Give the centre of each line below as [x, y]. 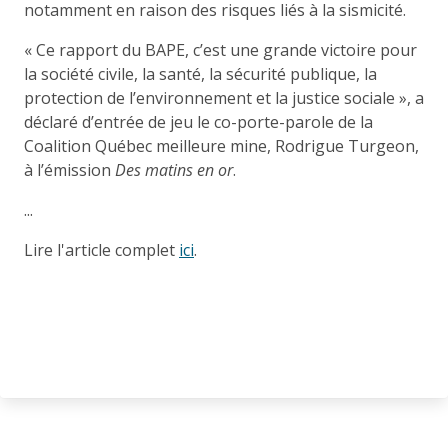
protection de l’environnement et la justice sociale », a [224, 97]
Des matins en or [174, 169]
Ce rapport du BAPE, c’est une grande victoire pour [226, 49]
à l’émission [69, 169]
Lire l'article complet [101, 249]
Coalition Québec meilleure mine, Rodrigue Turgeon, [221, 145]
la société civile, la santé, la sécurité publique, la [200, 73]
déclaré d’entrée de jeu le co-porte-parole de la [198, 121]
